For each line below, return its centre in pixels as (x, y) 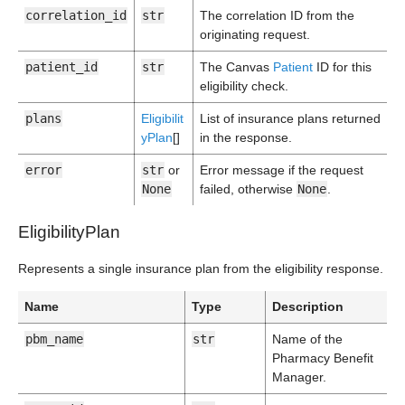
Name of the (307, 339)
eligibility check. (244, 86)
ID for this (342, 67)
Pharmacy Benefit (323, 358)
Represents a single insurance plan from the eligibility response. (201, 268)
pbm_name (54, 339)
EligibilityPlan (69, 232)
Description (308, 306)
